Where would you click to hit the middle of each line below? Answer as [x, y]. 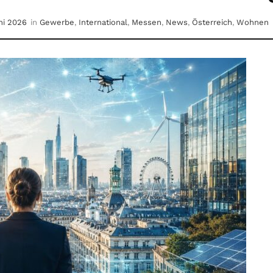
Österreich [212, 23]
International [103, 23]
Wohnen [253, 23]
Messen [147, 23]
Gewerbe [57, 23]
